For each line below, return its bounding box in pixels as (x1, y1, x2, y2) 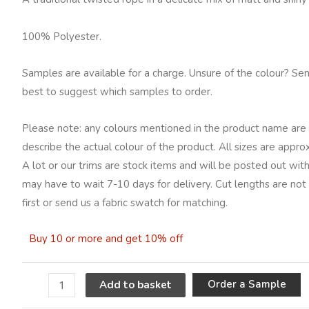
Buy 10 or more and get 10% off (29, 232, 183, 246)
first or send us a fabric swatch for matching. (22, 196, 228, 210)
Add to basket (99, 278, 172, 292)
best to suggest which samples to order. (22, 84, 212, 99)
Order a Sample (207, 277, 286, 292)
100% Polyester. (22, 29, 101, 43)
